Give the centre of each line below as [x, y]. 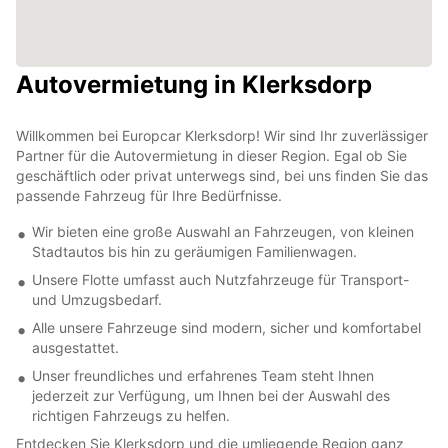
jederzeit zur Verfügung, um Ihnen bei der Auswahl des [211, 395]
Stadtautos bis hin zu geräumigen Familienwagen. [194, 251]
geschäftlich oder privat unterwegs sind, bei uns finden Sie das [222, 175]
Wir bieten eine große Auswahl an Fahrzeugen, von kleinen [223, 231]
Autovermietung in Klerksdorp [194, 84]
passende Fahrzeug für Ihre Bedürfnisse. [149, 195]
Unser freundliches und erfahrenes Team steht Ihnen [203, 375]
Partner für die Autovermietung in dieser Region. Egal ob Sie [211, 155]
